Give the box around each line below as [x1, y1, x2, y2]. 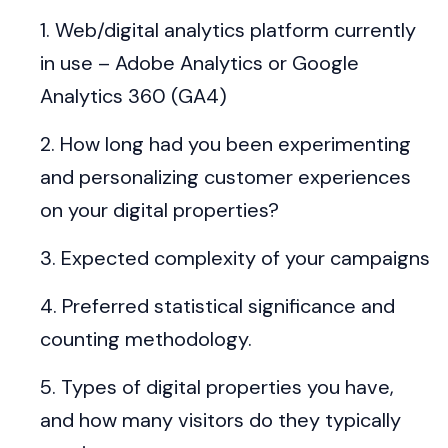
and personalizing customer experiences [40, 164, 411, 191]
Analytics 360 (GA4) [40, 83, 227, 110]
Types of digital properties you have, [61, 374, 394, 401]
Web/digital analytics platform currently [55, 17, 416, 44]
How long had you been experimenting [60, 131, 411, 158]
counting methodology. [40, 326, 252, 353]
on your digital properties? [40, 197, 279, 224]
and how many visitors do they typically [40, 407, 401, 434]
